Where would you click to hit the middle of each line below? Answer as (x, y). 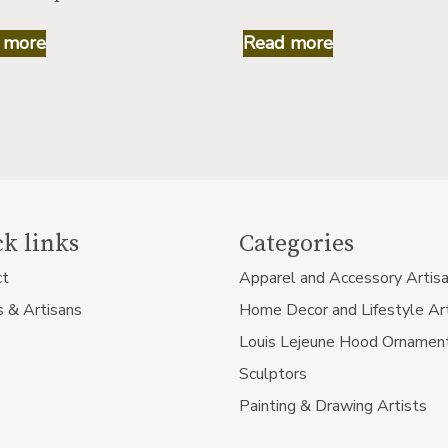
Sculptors (273, 374)
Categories (296, 244)
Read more (287, 42)
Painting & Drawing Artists (333, 406)
